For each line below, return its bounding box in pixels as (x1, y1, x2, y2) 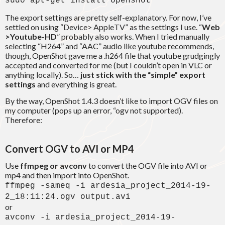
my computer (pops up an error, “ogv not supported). (5, 105, 183, 116)
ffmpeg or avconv (20, 161, 87, 171)
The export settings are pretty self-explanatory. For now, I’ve (5, 13, 211, 23)
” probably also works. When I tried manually (57, 32, 209, 42)
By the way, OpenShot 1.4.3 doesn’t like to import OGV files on (5, 96, 218, 106)
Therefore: (5, 115, 42, 125)
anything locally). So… (5, 70, 80, 80)
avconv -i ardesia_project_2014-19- (5, 213, 176, 222)
